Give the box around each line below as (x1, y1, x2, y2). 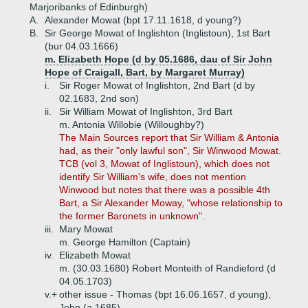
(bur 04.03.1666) (45, 41, 118, 52)
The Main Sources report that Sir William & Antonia (59, 132, 279, 143)
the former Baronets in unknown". (59, 210, 205, 221)
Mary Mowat (59, 223, 113, 234)
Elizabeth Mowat (59, 250, 131, 261)
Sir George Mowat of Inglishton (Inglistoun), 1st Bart (45, 27, 270, 38)
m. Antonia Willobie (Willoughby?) (59, 119, 204, 130)
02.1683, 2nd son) (59, 93, 139, 104)
